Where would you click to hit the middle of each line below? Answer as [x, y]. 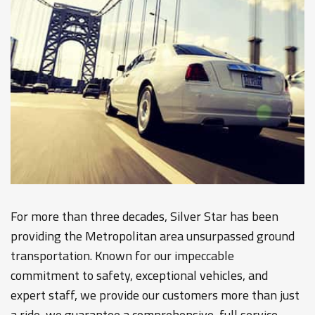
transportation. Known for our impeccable [122, 255]
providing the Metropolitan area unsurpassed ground [153, 236]
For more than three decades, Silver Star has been [144, 216]
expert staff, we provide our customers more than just [155, 295]
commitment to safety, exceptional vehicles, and [139, 275]
